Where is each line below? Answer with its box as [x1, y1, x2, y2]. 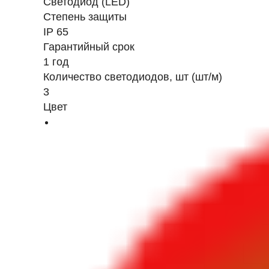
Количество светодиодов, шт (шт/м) [43, 71, 222, 83]
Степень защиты [43, 11, 127, 23]
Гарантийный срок [43, 41, 134, 53]
